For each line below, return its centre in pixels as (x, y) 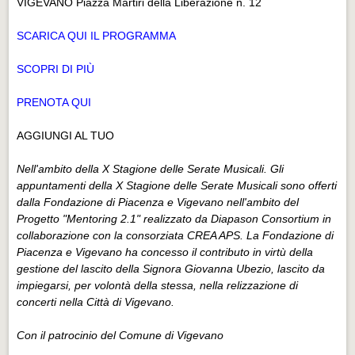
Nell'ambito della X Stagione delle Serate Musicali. (144, 168)
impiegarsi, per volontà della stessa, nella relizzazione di (158, 285)
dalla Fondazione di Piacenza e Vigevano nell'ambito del (158, 202)
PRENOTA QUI (54, 102)
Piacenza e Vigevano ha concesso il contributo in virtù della (165, 252)
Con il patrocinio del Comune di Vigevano (120, 335)
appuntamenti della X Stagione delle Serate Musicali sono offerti (177, 185)
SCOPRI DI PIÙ (56, 69)
